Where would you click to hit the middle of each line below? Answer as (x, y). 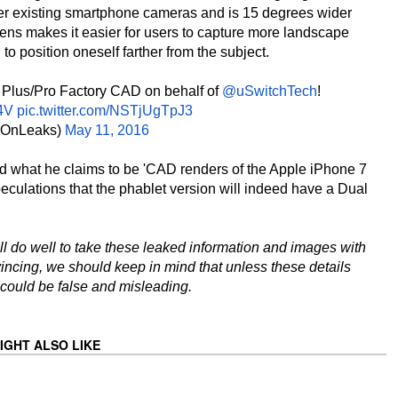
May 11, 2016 (107, 130)
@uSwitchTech (270, 91)
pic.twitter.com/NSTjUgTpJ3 (104, 110)
